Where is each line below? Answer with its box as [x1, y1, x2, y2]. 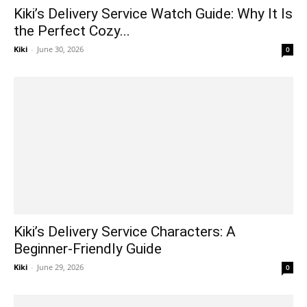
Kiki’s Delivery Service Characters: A [14, 223, 236, 241]
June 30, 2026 [37, 43, 84, 54]
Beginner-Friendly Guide [14, 241, 162, 258]
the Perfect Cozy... [14, 22, 130, 39]
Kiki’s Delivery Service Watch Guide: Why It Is [14, 5, 293, 22]
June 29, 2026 [37, 262, 84, 273]
